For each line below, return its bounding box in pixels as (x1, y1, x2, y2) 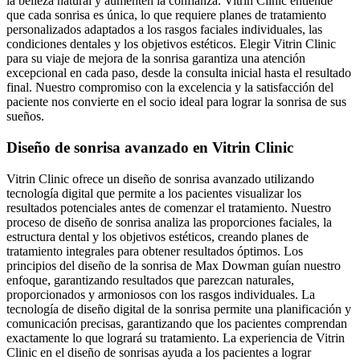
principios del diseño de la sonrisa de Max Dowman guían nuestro (6, 258, 341, 272)
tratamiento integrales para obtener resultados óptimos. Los (6, 243, 303, 258)
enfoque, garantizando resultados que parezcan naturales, (6, 272, 294, 287)
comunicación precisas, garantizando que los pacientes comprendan (6, 316, 347, 330)
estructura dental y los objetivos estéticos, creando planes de (6, 229, 309, 243)
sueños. (6, 109, 44, 124)
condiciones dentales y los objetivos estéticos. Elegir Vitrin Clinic (6, 37, 336, 51)
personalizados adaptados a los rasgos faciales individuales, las (6, 22, 322, 37)
